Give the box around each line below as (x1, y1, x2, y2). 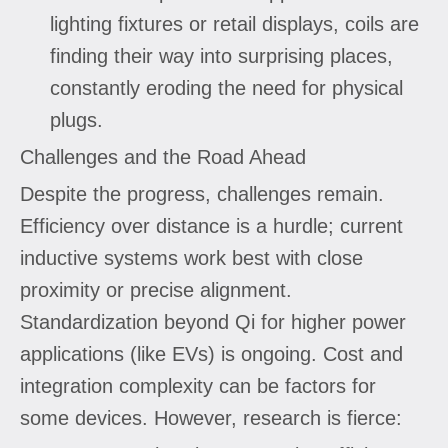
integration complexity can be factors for (20, 374, 376, 397)
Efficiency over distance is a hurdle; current (20, 214, 403, 237)
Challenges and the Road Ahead (20, 145, 306, 168)
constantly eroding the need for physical (50, 76, 403, 99)
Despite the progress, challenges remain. (20, 182, 384, 205)
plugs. (50, 108, 103, 131)
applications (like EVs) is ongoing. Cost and (20, 342, 403, 365)
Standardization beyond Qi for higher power (20, 310, 406, 333)
